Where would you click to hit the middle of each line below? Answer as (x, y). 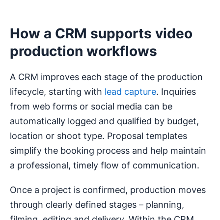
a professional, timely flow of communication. (105, 165)
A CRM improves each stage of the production (106, 77)
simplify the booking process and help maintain (108, 151)
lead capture (130, 92)
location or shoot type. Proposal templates (98, 136)
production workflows (83, 51)
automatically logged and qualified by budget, (104, 121)
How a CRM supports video (101, 34)
